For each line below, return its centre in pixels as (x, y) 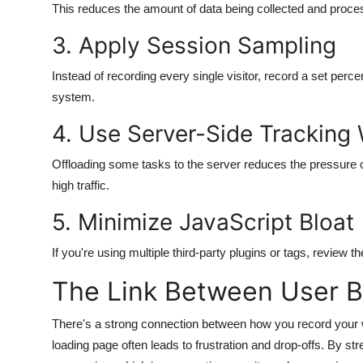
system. (73, 97)
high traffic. (81, 186)
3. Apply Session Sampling (194, 46)
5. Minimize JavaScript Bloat (203, 222)
